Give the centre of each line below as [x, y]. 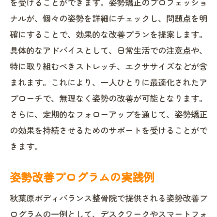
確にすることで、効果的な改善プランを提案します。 [108, 34]
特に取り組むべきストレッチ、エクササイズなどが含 [108, 66]
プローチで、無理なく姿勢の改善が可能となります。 [108, 98]
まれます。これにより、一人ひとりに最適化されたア [108, 82]
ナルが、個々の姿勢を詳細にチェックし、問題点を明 [108, 18]
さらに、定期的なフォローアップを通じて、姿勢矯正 [108, 114]
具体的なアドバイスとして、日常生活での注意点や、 [108, 50]
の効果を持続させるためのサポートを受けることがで [108, 130]
